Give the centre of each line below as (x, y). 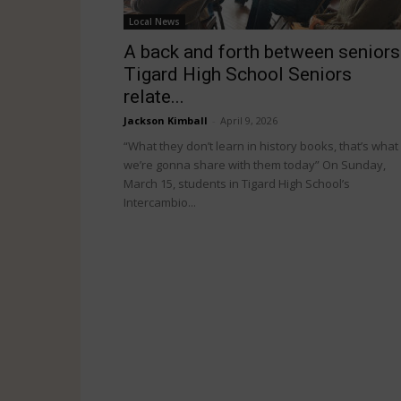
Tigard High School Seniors (238, 74)
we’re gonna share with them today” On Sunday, (255, 165)
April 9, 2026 (249, 120)
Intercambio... (160, 202)
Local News (154, 21)
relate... (154, 97)
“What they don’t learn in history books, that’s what (261, 146)
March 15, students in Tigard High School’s (237, 183)
